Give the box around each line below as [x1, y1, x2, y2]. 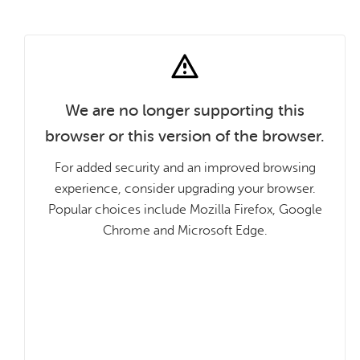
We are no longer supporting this [65, 101, 305, 120]
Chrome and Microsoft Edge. [102, 223, 268, 238]
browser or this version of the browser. [45, 127, 325, 145]
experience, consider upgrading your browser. [54, 182, 316, 196]
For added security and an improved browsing [54, 161, 316, 175]
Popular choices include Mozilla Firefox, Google [47, 202, 322, 217]
